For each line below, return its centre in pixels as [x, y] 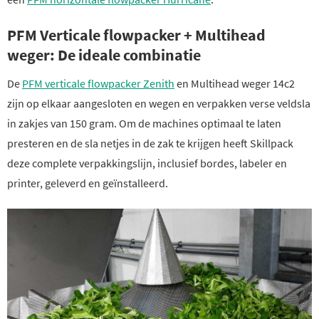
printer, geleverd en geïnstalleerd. [88, 183]
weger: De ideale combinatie [104, 55]
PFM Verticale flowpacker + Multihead [136, 35]
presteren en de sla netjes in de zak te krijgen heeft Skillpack [150, 143]
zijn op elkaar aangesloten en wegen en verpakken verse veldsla [159, 103]
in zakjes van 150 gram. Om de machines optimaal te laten [144, 123]
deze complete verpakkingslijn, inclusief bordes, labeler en [147, 163]
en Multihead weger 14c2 [235, 83]
